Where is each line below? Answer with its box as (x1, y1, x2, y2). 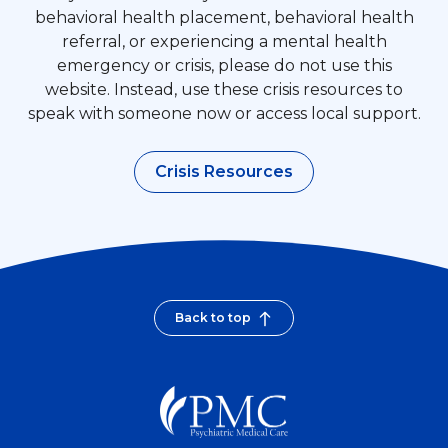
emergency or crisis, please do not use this (56, 56, 392, 76)
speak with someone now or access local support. (27, 104, 421, 124)
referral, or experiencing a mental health (61, 32, 387, 52)
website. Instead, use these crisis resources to (45, 80, 403, 100)
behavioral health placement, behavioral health (34, 8, 414, 28)
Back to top (175, 310, 251, 326)
